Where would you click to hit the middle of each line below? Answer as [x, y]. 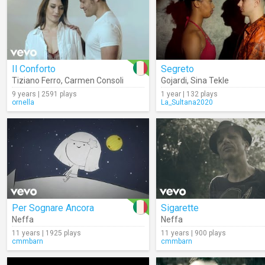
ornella [23, 102]
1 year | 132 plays [189, 94]
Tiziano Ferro [36, 80]
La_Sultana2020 [187, 102]
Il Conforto [34, 69]
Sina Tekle [210, 80]
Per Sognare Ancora [53, 208]
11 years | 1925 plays [46, 233]
